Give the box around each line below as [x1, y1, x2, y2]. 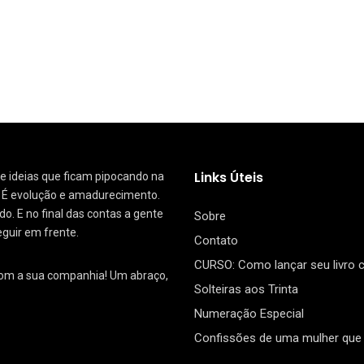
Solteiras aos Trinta [194, 282, 298, 297]
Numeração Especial [194, 306, 304, 322]
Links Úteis [194, 168, 263, 188]
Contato [194, 233, 238, 249]
